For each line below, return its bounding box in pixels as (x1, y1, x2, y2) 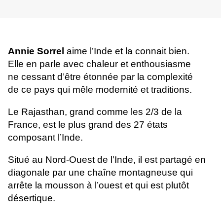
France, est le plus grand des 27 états (8, 119, 168, 130)
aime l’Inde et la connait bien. (64, 46, 192, 57)
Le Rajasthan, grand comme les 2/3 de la (8, 107, 182, 117)
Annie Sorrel (8, 46, 64, 57)
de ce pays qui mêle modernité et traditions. (8, 84, 192, 95)
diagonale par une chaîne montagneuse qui (8, 167, 193, 178)
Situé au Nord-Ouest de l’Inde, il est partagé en (8, 154, 206, 165)
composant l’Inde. (8, 132, 83, 143)
